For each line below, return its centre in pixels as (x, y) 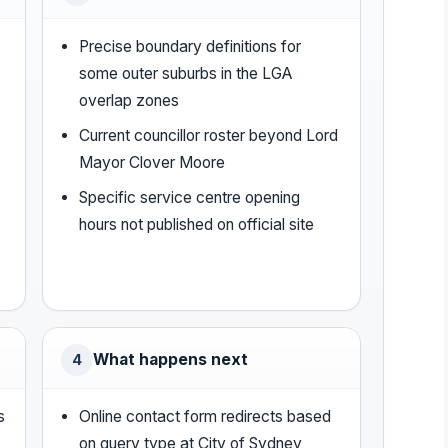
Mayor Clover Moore (152, 162)
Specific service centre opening (190, 197)
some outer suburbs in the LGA (186, 73)
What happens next (170, 359)
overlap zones (129, 100)
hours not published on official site (197, 224)
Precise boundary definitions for (190, 46)
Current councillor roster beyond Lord (209, 135)
